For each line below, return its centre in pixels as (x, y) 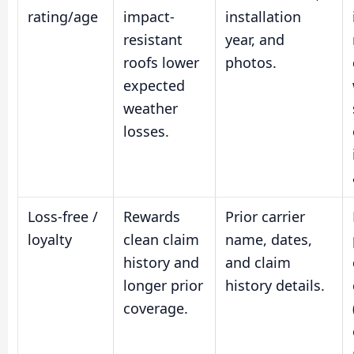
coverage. (156, 309)
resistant (153, 40)
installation (263, 17)
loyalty (50, 240)
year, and (255, 40)
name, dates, (269, 240)
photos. (251, 63)
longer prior (163, 286)
